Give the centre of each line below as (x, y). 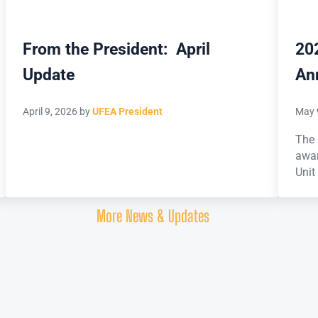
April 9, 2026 (50, 112)
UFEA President (127, 112)
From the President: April (116, 49)
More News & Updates (153, 216)
